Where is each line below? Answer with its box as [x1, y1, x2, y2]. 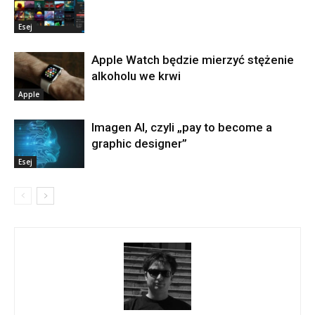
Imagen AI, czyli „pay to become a [91, 120, 272, 135]
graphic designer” [91, 136, 187, 151]
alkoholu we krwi [91, 69, 181, 84]
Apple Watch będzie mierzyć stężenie [91, 53, 294, 67]
